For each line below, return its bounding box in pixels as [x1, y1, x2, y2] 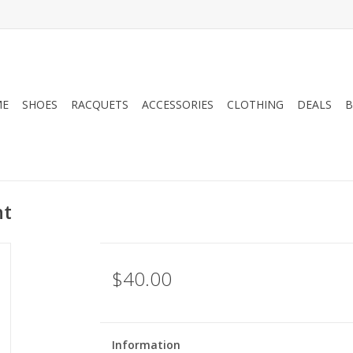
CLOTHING [227, 97, 284, 112]
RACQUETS [71, 97, 128, 112]
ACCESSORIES [142, 97, 214, 112]
